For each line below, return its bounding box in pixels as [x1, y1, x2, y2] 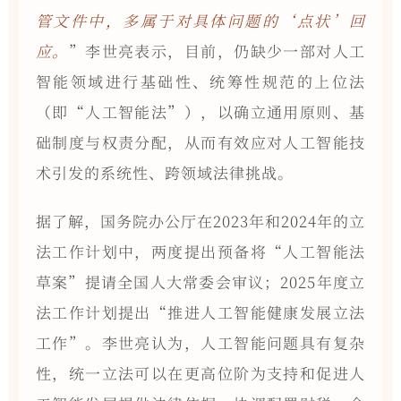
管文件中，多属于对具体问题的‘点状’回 [35, 8, 366, 31]
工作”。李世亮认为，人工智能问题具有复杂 [35, 330, 366, 354]
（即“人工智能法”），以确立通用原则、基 [35, 99, 366, 123]
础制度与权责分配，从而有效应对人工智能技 [35, 130, 366, 153]
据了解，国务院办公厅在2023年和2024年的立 [35, 209, 366, 232]
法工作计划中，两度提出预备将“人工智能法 [35, 239, 366, 262]
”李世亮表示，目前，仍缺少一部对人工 [68, 38, 366, 62]
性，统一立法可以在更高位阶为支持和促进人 [35, 361, 366, 384]
